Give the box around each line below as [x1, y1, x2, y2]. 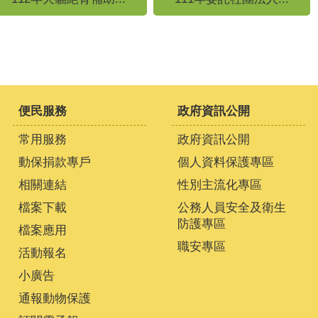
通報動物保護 [18, 292, 91, 306]
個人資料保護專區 [177, 155, 274, 170]
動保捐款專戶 [18, 155, 91, 170]
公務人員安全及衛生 [177, 201, 286, 215]
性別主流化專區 [177, 178, 262, 192]
